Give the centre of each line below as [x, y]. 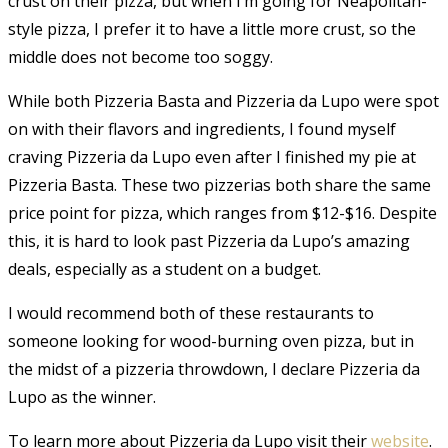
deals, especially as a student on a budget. [164, 268]
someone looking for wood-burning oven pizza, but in [211, 340]
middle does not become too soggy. [140, 56]
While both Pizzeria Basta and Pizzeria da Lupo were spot [223, 100]
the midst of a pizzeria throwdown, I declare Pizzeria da [214, 368]
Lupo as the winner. [82, 396]
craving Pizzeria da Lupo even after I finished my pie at [212, 156]
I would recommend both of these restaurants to [191, 312]
